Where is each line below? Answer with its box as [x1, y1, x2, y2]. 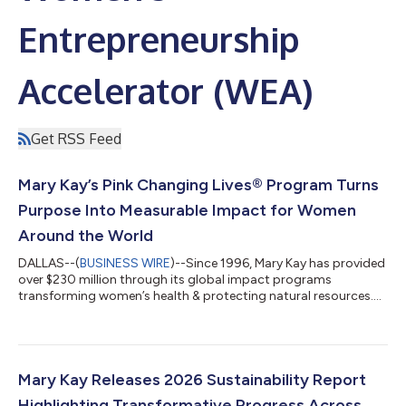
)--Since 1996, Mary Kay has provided [170, 255, 385, 271]
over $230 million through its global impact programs [18, 271, 332, 287]
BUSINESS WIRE [80, 255, 170, 271]
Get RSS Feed [31, 129, 121, 148]
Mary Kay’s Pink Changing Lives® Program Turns [18, 174, 379, 195]
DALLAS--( [18, 255, 80, 271]
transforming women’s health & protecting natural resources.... [18, 287, 382, 304]
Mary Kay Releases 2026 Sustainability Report [18, 369, 366, 390]
